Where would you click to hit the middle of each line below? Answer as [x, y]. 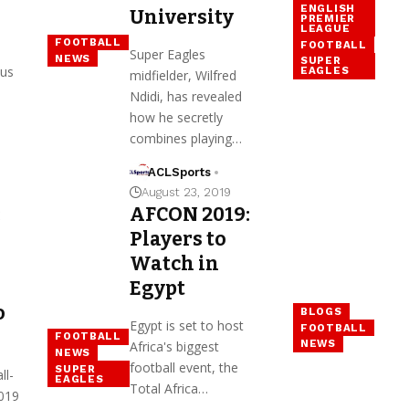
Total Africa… [168, 388]
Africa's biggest [174, 346]
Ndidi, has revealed [185, 96]
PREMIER [328, 18]
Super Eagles [167, 54]
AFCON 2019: [189, 214]
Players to [178, 239]
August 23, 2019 [186, 192]
